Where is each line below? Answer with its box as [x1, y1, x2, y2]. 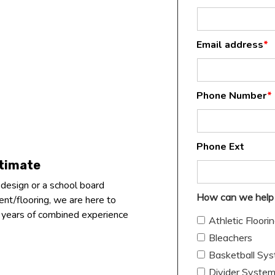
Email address [196, 38, 263, 52]
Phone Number [196, 89, 267, 103]
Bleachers [209, 231, 252, 244]
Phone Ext [196, 140, 244, 154]
